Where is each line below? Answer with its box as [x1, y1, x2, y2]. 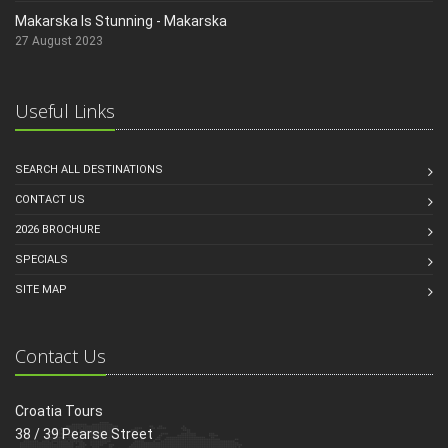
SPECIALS [15, 252, 68, 266]
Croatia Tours [15, 402, 103, 419]
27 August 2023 [15, 33, 103, 48]
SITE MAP [15, 282, 67, 296]
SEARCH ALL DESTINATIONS [15, 162, 163, 176]
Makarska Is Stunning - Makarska [15, 12, 227, 29]
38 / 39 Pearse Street [15, 425, 153, 442]
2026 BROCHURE [15, 222, 100, 236]
